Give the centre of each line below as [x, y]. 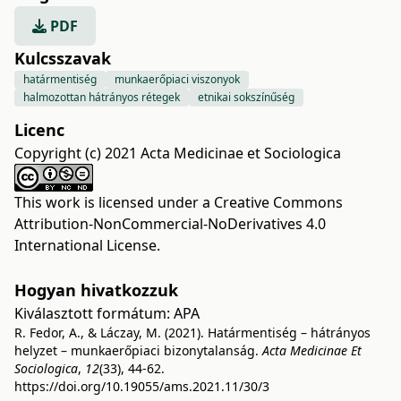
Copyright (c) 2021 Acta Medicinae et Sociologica [178, 153]
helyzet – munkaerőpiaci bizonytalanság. [138, 350]
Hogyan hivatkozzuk [96, 290]
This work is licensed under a [114, 202]
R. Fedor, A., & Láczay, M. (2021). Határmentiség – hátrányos [192, 333]
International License [85, 245]
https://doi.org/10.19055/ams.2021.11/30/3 [142, 386]
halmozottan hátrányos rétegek [102, 97]
